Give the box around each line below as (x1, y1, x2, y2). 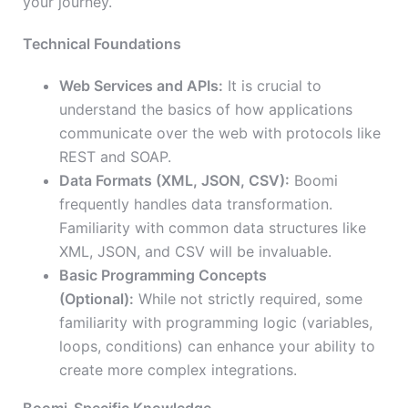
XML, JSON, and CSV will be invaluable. (59, 242, 331, 261)
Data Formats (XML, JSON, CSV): (59, 171, 290, 190)
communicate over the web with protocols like (59, 124, 381, 143)
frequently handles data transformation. (59, 195, 332, 214)
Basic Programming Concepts (59, 266, 267, 285)
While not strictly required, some (134, 290, 362, 309)
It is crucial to (223, 76, 321, 96)
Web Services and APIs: (59, 76, 223, 96)
